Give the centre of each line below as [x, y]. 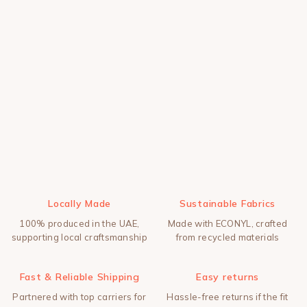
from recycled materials [228, 237]
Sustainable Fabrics [228, 204]
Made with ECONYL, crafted [228, 223]
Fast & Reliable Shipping [79, 277]
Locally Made [79, 204]
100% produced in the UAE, [79, 223]
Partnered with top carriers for [79, 296]
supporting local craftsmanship [79, 237]
